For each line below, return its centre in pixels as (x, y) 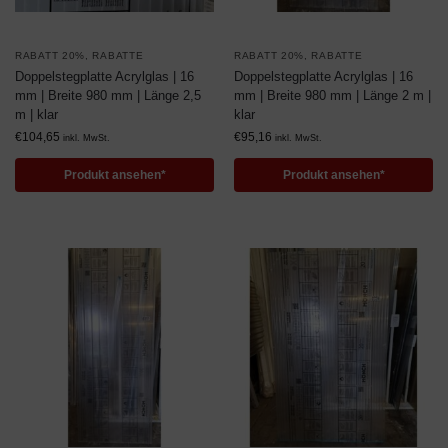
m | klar (36, 114)
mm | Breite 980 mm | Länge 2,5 (108, 95)
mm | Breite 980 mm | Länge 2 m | (332, 95)
